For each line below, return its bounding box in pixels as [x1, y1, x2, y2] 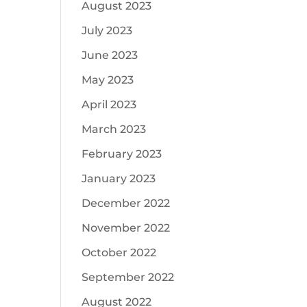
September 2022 [82, 271, 175, 284]
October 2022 [82, 246, 157, 259]
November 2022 [82, 221, 171, 234]
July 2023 [82, 24, 133, 37]
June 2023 [82, 49, 138, 62]
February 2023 [82, 147, 162, 160]
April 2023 [82, 98, 137, 111]
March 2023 [82, 123, 147, 136]
